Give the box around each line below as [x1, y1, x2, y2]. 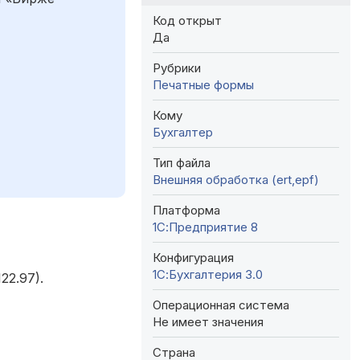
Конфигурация [153, 249, 234, 265]
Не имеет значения [153, 313, 264, 329]
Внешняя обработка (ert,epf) [153, 171, 319, 187]
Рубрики [153, 59, 201, 76]
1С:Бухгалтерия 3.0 [153, 266, 263, 282]
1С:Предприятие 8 [153, 219, 258, 235]
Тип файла [153, 154, 211, 170]
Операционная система [153, 297, 289, 313]
